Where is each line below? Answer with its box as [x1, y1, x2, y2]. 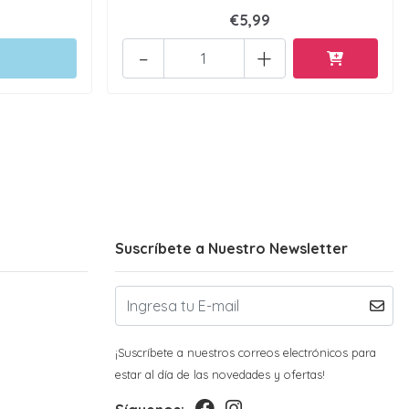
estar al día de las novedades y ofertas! [115, 367, 325, 382]
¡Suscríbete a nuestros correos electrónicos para [115, 345, 376, 360]
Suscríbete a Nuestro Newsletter [115, 239, 348, 257]
